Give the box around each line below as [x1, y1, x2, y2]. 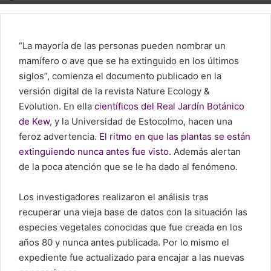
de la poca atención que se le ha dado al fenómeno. [19, 161, 240, 172]
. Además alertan [169, 146, 241, 157]
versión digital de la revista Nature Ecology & [19, 85, 210, 97]
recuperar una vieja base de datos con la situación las [19, 206, 247, 218]
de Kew [19, 116, 50, 127]
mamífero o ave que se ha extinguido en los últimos [19, 55, 239, 67]
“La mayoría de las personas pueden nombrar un [19, 40, 226, 51]
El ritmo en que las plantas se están [99, 131, 250, 142]
